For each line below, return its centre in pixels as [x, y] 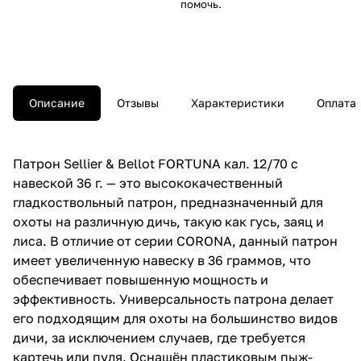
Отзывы [138, 102]
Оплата [336, 102]
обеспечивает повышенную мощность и [141, 279]
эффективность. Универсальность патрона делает [173, 299]
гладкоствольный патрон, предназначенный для [168, 202]
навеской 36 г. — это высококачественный [148, 183]
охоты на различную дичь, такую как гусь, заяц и [168, 221]
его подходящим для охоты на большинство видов [175, 318]
